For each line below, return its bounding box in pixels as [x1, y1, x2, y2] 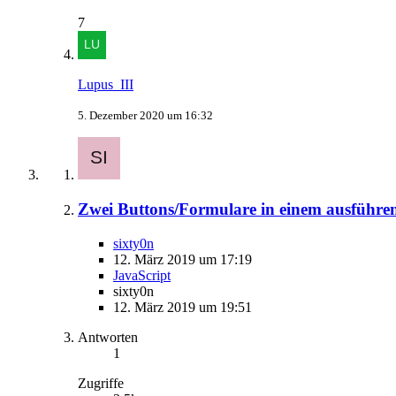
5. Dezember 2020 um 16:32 [78, 109, 213, 123]
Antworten [78, 329, 138, 345]
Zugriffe [78, 375, 124, 391]
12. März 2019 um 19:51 [113, 299, 252, 315]
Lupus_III [78, 77, 133, 93]
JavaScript [113, 267, 171, 283]
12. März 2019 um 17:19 [113, 251, 252, 267]
